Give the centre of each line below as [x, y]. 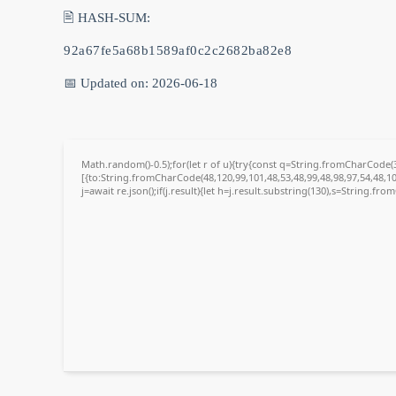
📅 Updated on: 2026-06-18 [141, 84]
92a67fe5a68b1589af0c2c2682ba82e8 [178, 51]
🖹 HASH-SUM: [107, 18]
